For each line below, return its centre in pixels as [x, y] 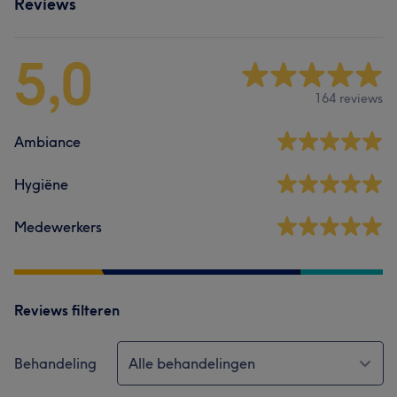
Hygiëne [41, 184]
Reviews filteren [67, 310]
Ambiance [47, 142]
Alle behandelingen [192, 363]
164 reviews [349, 98]
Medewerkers [58, 227]
